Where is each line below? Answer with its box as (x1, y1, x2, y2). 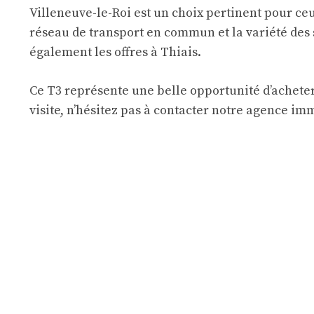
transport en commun (89, 25, 215, 41)
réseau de (29, 25, 89, 41)
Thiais (161, 44, 198, 60)
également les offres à (29, 44, 161, 60)
